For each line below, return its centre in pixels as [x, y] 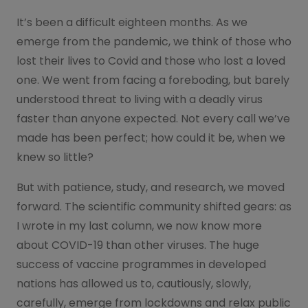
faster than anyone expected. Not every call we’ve [153, 118]
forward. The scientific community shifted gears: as [154, 206]
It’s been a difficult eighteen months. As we [132, 22]
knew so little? [55, 157]
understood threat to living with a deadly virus [140, 99]
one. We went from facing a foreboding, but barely [153, 80]
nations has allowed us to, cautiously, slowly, [134, 283]
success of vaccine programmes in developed [141, 264]
